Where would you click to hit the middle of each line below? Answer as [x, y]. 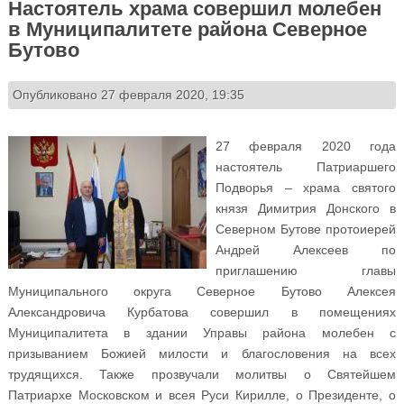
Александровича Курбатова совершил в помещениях [202, 312]
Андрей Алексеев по [306, 250]
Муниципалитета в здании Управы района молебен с [202, 333]
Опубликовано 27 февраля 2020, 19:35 [128, 95]
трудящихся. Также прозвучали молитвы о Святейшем [202, 375]
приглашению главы [306, 271]
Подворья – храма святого [306, 188]
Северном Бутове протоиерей [306, 230]
